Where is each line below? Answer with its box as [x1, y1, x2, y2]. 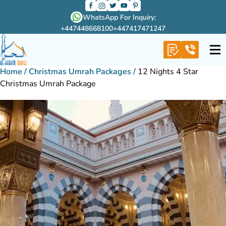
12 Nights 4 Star [138, 66, 198, 77]
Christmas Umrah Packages [29, 66, 131, 77]
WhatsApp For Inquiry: [82, 12, 156, 22]
